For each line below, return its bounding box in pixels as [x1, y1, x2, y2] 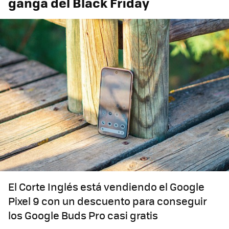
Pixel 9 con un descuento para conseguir [8, 193, 207, 209]
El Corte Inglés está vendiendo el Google [8, 179, 204, 194]
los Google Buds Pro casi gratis [8, 208, 158, 223]
